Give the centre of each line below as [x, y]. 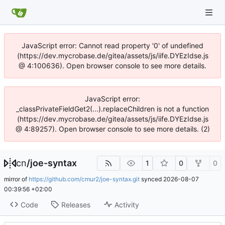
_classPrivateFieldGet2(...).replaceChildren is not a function [113, 109]
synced [151, 179]
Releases [76, 204]
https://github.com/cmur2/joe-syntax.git [84, 179]
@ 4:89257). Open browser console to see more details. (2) [113, 129]
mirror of [16, 179]
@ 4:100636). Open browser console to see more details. [113, 66]
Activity [127, 204]
